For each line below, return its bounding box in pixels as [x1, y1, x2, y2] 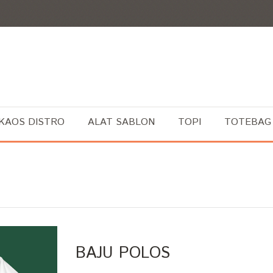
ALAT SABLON [88, 115, 155, 129]
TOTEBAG [224, 115, 271, 129]
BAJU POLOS [76, 242, 170, 264]
